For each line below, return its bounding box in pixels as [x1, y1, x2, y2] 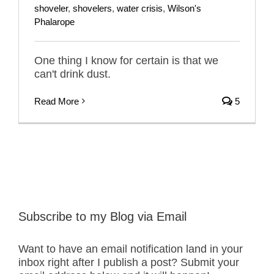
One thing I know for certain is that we [34, 54, 218, 67]
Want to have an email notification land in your [18, 242, 243, 255]
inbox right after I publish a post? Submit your [18, 256, 239, 268]
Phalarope [34, 16, 75, 27]
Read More [34, 95, 79, 106]
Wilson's [168, 2, 201, 13]
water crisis [117, 2, 163, 13]
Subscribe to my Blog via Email [18, 210, 187, 224]
